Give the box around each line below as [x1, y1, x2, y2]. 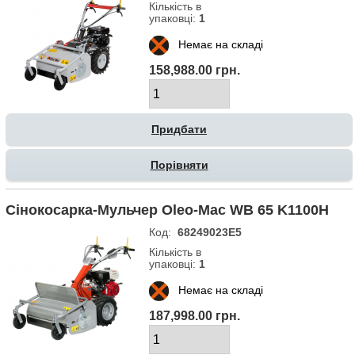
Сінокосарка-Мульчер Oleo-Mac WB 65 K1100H [6, 202, 329, 219]
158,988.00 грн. [149, 63, 240, 78]
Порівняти [150, 158, 208, 172]
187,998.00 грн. [149, 309, 240, 323]
